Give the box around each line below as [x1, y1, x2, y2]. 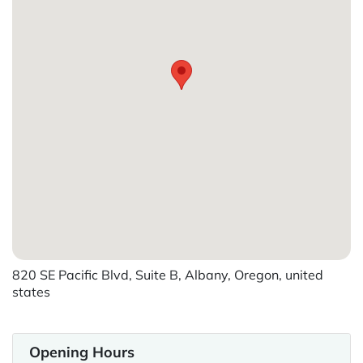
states [12, 283, 50, 300]
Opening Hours [29, 342, 135, 361]
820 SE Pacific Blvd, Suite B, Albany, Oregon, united [12, 266, 323, 283]
